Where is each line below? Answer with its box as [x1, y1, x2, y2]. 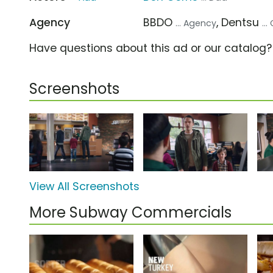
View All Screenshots [29, 179, 140, 194]
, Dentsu [216, 15, 263, 30]
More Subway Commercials [29, 202, 232, 223]
